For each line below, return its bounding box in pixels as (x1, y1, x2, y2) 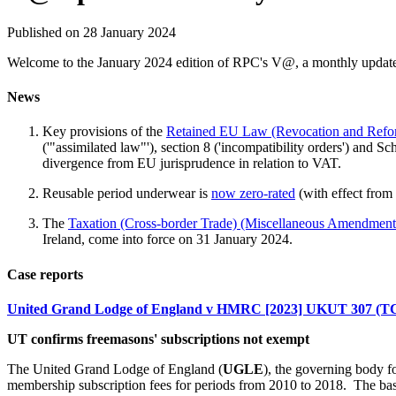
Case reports (7, 266, 83, 282)
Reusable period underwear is (42, 186, 211, 202)
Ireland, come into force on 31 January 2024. (42, 232, 296, 247)
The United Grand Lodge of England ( (7, 362, 223, 377)
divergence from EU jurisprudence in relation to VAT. (42, 156, 341, 171)
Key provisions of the (42, 124, 166, 140)
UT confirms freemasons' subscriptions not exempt (7, 331, 309, 346)
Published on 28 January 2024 (7, 24, 176, 40)
